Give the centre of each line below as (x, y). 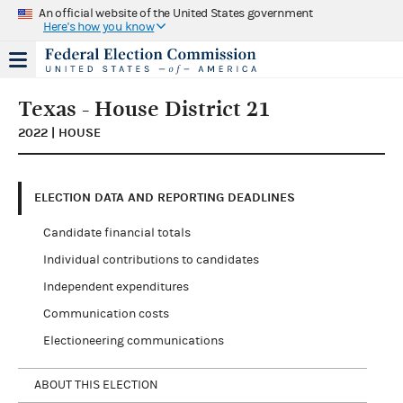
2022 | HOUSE (59, 132)
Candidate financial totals (116, 233)
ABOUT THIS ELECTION (96, 385)
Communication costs (106, 313)
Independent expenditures (116, 287)
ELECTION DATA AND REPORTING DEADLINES (165, 197)
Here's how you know (99, 27)
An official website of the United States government (176, 13)
